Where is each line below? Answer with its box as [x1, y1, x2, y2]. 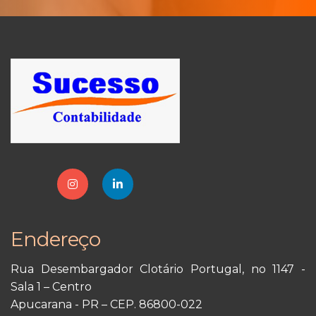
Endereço [11, 227, 100, 252]
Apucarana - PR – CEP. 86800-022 [11, 298, 202, 312]
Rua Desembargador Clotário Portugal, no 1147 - [11, 262, 305, 276]
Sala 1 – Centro [11, 280, 92, 294]
